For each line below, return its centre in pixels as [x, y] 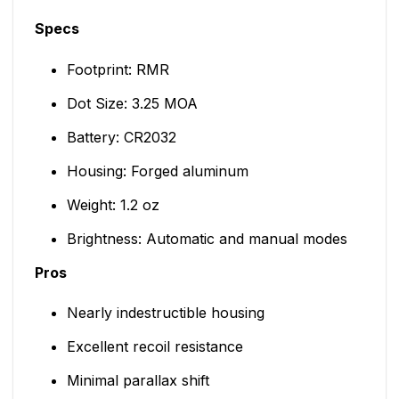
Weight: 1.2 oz [113, 204]
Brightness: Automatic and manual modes [207, 238]
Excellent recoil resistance [155, 347]
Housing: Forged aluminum [157, 171]
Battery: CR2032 [121, 137]
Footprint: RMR [118, 69]
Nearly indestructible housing [165, 313]
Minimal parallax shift [138, 381]
